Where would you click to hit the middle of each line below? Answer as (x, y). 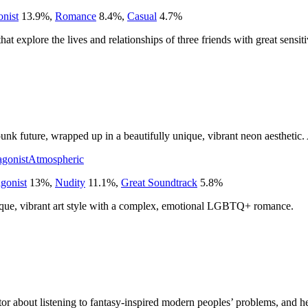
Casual (142, 16)
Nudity (70, 182)
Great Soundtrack (159, 182)
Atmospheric (56, 159)
